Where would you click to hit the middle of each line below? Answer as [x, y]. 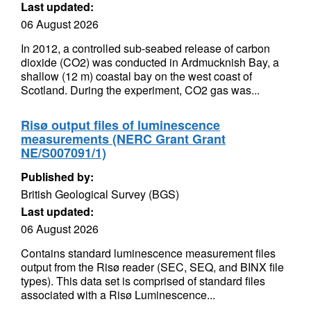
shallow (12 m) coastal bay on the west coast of [136, 76]
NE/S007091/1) [64, 153]
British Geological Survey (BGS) [100, 194]
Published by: [57, 177]
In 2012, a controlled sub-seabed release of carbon [145, 48]
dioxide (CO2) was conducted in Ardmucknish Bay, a [150, 62]
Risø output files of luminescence [120, 125]
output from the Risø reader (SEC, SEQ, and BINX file [152, 267]
